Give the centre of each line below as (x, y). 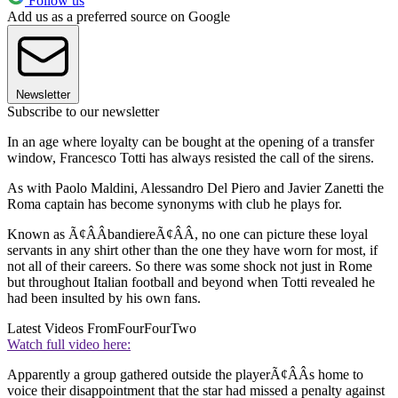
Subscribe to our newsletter (83, 111)
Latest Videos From (62, 328)
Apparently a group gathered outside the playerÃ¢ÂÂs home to (185, 374)
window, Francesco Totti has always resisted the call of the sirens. (191, 157)
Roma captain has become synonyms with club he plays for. (175, 203)
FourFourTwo (157, 328)
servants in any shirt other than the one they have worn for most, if (192, 250)
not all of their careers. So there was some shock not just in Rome (190, 266)
